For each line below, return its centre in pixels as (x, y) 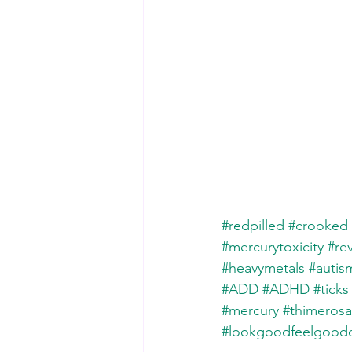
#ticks (331, 289)
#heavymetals (263, 268)
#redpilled (253, 225)
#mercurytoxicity (273, 247)
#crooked (318, 225)
